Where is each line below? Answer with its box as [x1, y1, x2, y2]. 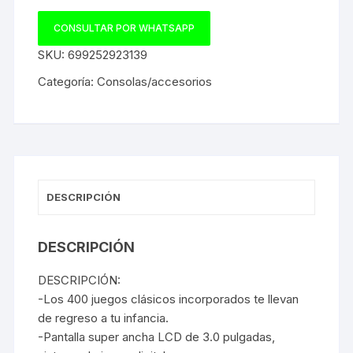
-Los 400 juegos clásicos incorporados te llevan [38, 291, 299, 307]
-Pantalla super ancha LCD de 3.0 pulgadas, [38, 329, 276, 344]
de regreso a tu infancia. [38, 310, 169, 325]
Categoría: [38, 73, 98, 89]
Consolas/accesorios [97, 73, 213, 89]
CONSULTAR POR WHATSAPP [54, 21, 195, 34]
